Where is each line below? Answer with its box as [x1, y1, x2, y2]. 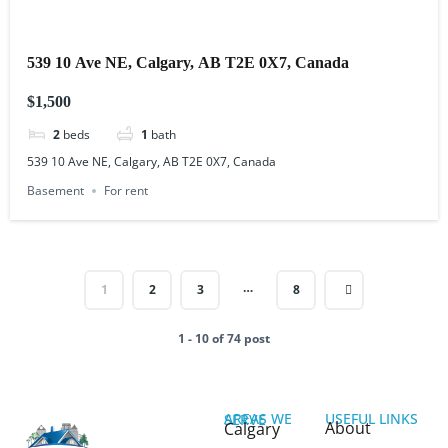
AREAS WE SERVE [224, 410, 266, 430]
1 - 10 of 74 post [178, 330, 270, 348]
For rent [104, 181, 149, 199]
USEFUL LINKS [324, 409, 418, 429]
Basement [27, 181, 85, 199]
